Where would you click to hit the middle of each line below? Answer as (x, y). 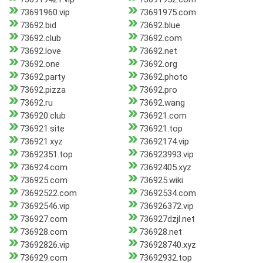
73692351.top (46, 155)
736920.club (43, 116)
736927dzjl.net (167, 219)
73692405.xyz (165, 168)
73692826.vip (45, 245)
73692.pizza (43, 90)
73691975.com (167, 13)
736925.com (44, 181)
